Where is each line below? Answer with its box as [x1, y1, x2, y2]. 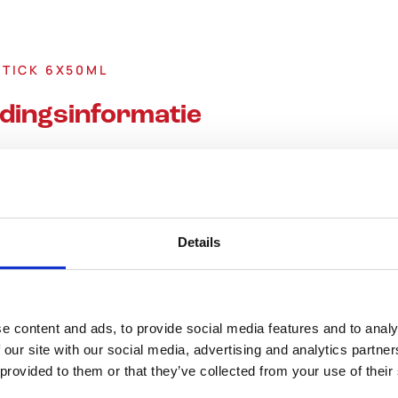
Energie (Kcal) [21, 360, 116, 380]
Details [177, 234, 221, 250]
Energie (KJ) [21, 270, 104, 291]
